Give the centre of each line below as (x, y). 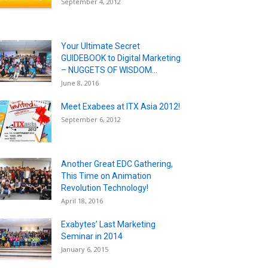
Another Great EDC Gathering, (117, 164)
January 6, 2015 (85, 249)
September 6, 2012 (91, 119)
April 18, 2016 (82, 200)
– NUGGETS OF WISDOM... (109, 70)
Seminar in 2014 (92, 236)
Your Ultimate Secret (100, 46)
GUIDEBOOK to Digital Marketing (121, 58)
